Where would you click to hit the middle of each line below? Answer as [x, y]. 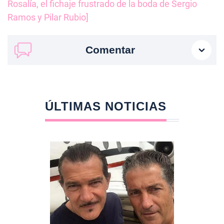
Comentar [110, 49]
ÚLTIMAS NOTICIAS [105, 106]
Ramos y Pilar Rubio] [48, 17]
